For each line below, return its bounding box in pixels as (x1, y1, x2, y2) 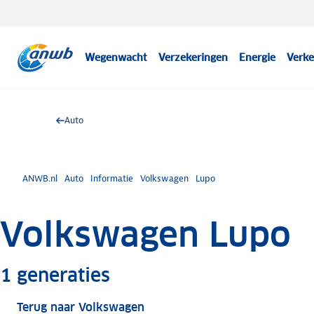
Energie (239, 51, 276, 64)
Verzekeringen (158, 51, 228, 64)
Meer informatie (132, 263, 277, 286)
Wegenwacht (85, 51, 148, 64)
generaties (12, 264, 110, 287)
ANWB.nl (22, 172, 57, 184)
